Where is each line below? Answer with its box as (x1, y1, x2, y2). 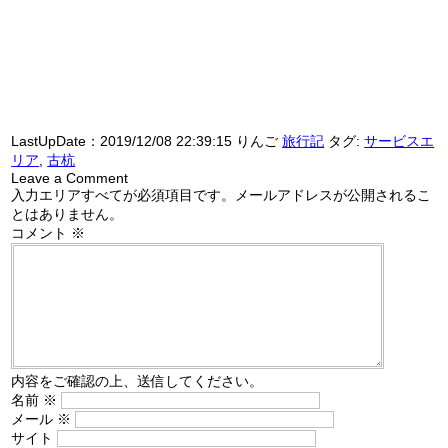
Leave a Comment (11, 170, 129, 187)
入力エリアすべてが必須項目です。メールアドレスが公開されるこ (11, 187, 432, 204)
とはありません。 (11, 206, 124, 223)
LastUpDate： (11, 133, 101, 150)
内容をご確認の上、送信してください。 (11, 373, 264, 390)
